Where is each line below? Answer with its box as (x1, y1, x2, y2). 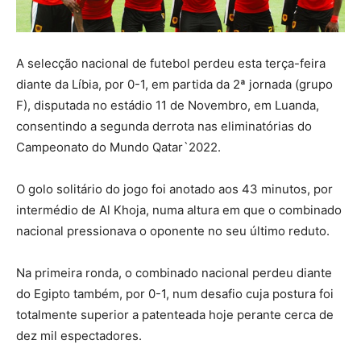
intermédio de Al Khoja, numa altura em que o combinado (16, 202, 342, 218)
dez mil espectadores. (16, 328, 142, 344)
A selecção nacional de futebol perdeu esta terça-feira (16, 56, 326, 72)
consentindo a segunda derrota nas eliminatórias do (16, 118, 312, 135)
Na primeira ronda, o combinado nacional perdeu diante (16, 265, 332, 281)
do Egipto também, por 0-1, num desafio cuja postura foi (16, 286, 334, 302)
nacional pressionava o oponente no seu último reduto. (16, 223, 330, 239)
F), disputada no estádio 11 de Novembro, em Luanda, (16, 98, 319, 114)
